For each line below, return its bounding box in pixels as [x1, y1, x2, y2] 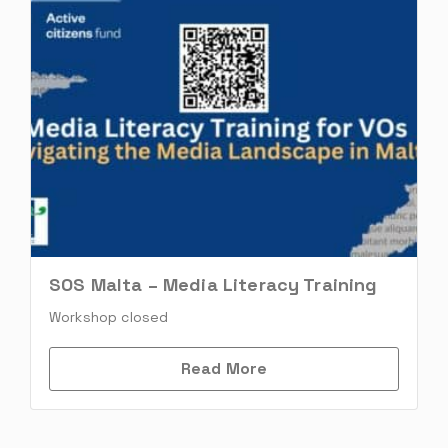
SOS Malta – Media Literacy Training [49, 273, 378, 297]
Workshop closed [49, 308, 169, 327]
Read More [180, 358, 268, 380]
